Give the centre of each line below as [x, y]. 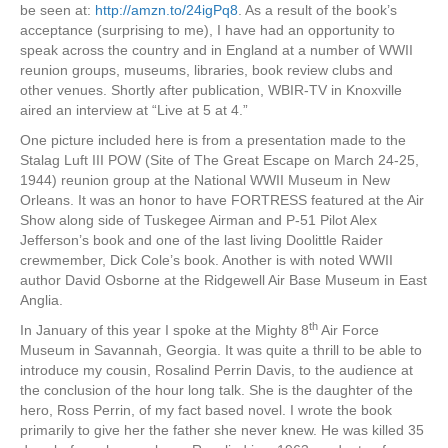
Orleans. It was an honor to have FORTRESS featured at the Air [222, 199]
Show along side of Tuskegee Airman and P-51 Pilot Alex [198, 219]
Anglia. [41, 299]
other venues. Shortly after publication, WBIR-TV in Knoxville [211, 89]
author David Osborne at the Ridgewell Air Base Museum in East [223, 279]
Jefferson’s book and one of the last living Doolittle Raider [201, 239]
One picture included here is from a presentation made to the [213, 139]
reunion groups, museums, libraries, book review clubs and [206, 69]
